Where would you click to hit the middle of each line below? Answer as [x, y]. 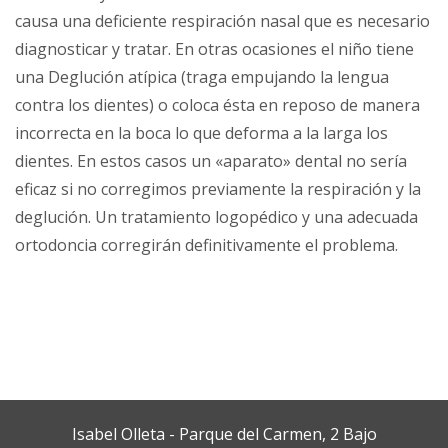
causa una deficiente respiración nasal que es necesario [222, 21]
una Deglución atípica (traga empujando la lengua [202, 77]
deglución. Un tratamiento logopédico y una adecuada [216, 217]
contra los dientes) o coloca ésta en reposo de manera [217, 105]
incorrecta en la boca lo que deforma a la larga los [201, 133]
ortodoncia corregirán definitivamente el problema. [206, 245]
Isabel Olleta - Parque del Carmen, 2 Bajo [224, 434]
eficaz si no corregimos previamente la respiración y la [218, 189]
